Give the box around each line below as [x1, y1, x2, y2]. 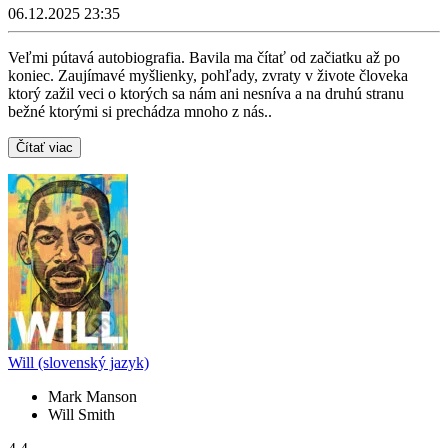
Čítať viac [16, 140, 73, 156]
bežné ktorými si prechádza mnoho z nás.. [8, 103, 272, 121]
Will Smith [48, 406, 115, 424]
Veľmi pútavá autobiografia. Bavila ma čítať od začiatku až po [8, 49, 400, 67]
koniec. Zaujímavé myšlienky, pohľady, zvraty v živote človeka [8, 67, 408, 85]
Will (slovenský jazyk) [8, 354, 149, 372]
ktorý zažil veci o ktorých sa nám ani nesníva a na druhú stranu [8, 85, 404, 103]
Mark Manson [48, 388, 137, 406]
